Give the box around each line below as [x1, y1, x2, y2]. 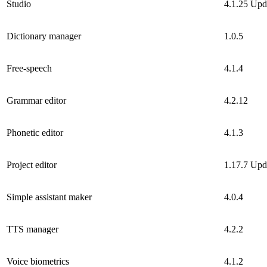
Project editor [7, 160, 57, 170]
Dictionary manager [7, 31, 81, 42]
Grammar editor [7, 95, 66, 106]
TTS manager [7, 224, 58, 235]
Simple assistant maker [7, 192, 92, 203]
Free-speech [7, 63, 52, 74]
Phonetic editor [7, 128, 63, 138]
